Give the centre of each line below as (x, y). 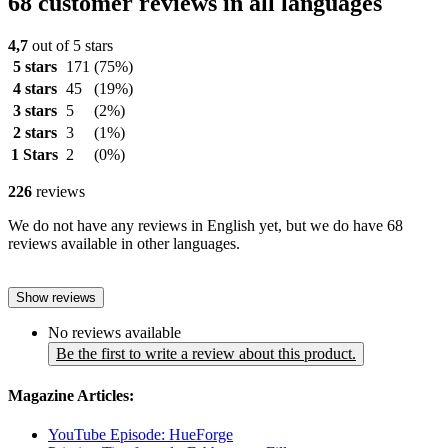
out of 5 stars (70, 45)
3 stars (34, 110)
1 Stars (34, 154)
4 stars (34, 88)
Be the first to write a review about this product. (206, 353)
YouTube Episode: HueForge (140, 435)
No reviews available (114, 332)
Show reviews (56, 297)
